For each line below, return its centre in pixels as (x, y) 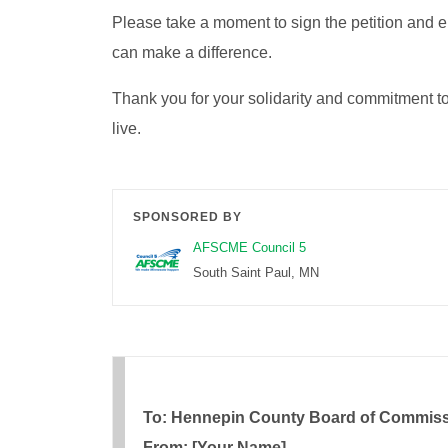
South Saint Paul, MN (256, 273)
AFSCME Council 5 (249, 248)
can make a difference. (192, 53)
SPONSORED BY (187, 217)
